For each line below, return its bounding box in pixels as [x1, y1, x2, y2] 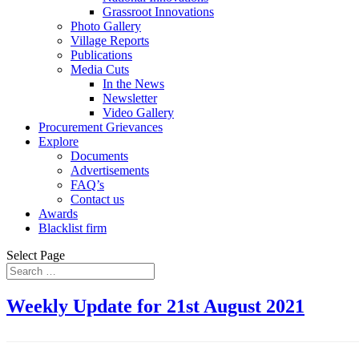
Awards [38, 207, 78, 220]
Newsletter [103, 91, 157, 105]
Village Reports [71, 34, 149, 47]
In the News [103, 77, 164, 91]
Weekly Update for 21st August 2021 [6, 295, 305, 317]
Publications [71, 48, 132, 62]
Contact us [71, 192, 124, 206]
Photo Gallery [71, 19, 141, 33]
